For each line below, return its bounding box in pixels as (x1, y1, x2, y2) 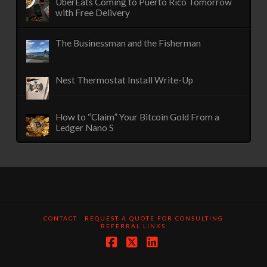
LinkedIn (153, 246, 201, 262)
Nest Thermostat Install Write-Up (55, 74, 194, 85)
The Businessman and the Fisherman (55, 37, 201, 48)
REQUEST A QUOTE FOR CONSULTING (84, 214, 223, 222)
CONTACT (43, 214, 77, 222)
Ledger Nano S (55, 122, 114, 133)
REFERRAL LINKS (101, 222, 166, 229)
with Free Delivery (55, 7, 131, 18)
